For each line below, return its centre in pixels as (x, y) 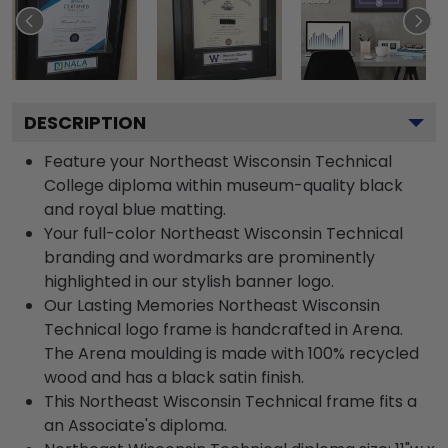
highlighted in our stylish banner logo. (189, 282)
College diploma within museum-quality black (223, 186)
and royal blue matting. (135, 210)
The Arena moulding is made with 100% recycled (231, 354)
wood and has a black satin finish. (174, 378)
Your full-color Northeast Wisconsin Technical (223, 234)
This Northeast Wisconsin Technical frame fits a (230, 402)
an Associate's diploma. (135, 426)
